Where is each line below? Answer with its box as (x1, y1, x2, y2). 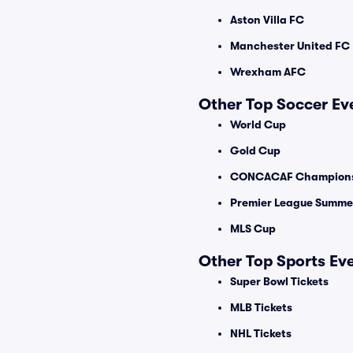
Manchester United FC (230, 39, 350, 52)
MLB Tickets (230, 301, 292, 314)
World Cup (230, 118, 286, 131)
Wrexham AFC (230, 65, 306, 78)
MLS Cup (230, 222, 276, 235)
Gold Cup (230, 144, 281, 157)
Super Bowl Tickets (230, 275, 329, 288)
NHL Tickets (230, 327, 292, 340)
